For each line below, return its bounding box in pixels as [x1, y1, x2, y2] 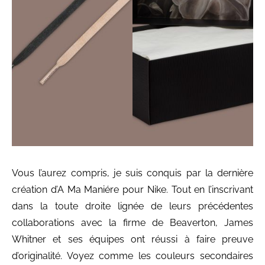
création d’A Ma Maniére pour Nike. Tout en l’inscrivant [12, 183, 253, 195]
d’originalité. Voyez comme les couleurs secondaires [12, 250, 253, 261]
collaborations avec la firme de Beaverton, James [12, 216, 253, 228]
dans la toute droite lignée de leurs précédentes [12, 200, 253, 212]
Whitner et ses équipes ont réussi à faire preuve [12, 233, 253, 245]
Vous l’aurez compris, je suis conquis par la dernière [12, 167, 253, 179]
